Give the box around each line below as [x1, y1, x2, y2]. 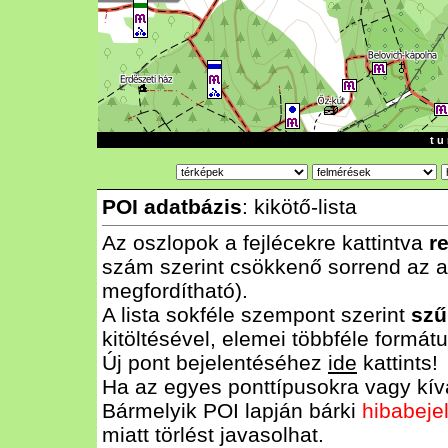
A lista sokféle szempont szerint [102, 303, 411, 326]
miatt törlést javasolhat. [102, 423, 324, 446]
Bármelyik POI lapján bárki [102, 399, 362, 422]
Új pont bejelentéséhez [102, 351, 328, 374]
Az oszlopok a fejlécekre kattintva [102, 231, 429, 254]
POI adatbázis [102, 195, 242, 218]
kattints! [357, 351, 438, 374]
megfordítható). [102, 279, 248, 302]
